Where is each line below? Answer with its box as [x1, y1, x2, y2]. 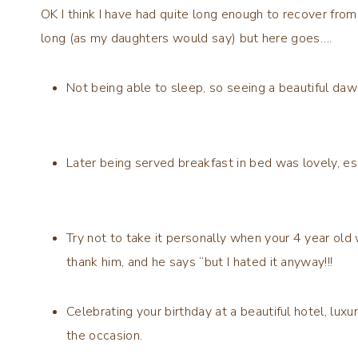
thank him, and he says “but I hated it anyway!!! [66, 253, 333, 271]
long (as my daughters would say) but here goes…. [41, 29, 332, 47]
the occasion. [66, 326, 143, 344]
